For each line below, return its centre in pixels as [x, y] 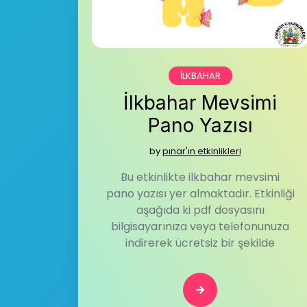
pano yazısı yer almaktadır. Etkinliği [200, 194]
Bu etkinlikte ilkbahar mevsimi [200, 177]
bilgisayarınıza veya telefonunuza [200, 226]
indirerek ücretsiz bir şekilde [200, 243]
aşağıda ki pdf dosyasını [200, 210]
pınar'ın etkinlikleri [201, 151]
